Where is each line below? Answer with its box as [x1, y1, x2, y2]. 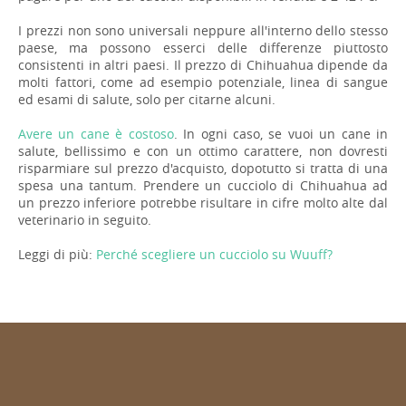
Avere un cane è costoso [18, 124, 174, 142]
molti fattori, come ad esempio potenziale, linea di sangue [18, 72, 388, 91]
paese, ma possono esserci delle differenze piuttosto [18, 38, 388, 56]
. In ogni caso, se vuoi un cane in [173, 124, 389, 142]
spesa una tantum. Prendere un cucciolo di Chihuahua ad [18, 176, 388, 194]
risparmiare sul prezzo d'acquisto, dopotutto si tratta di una [18, 159, 388, 177]
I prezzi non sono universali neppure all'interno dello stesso [18, 21, 388, 39]
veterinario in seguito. [18, 210, 151, 228]
